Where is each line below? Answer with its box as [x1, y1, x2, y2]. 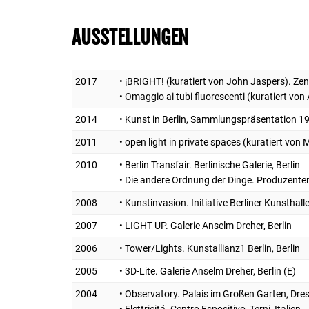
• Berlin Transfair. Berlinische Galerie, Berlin [119, 159, 300, 170]
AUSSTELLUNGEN [72, 25, 188, 50]
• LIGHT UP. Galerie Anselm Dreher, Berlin [119, 219, 292, 231]
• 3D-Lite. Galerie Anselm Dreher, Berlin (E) [119, 265, 296, 277]
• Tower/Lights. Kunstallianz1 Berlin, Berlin [119, 242, 300, 254]
